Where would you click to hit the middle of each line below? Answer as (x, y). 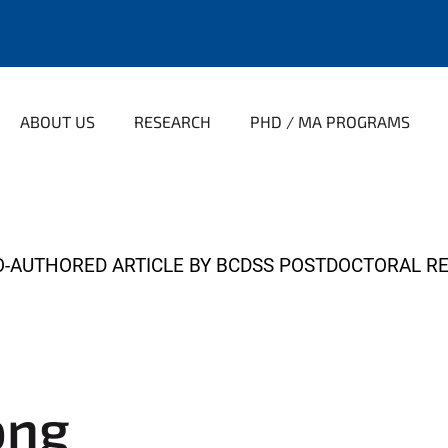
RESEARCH (172, 121)
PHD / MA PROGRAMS (330, 121)
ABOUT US (57, 121)
